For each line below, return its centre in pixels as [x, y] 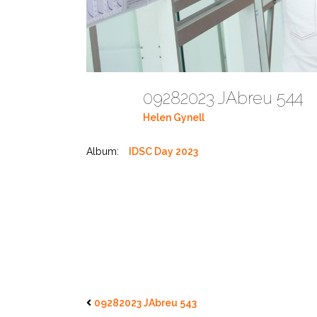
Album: [103, 151]
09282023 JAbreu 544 [227, 98]
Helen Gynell [174, 118]
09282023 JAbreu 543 [145, 303]
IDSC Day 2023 [163, 151]
